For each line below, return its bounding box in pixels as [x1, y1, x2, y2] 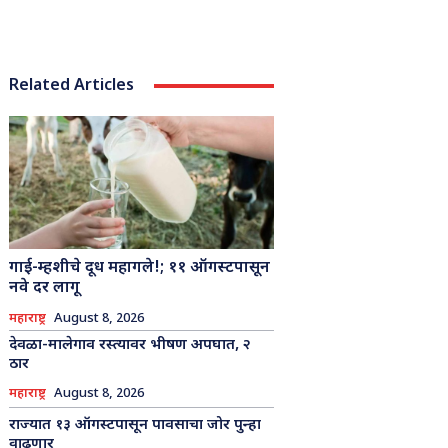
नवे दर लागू [8, 277, 80, 299]
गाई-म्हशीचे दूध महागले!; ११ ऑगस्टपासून [8, 257, 270, 279]
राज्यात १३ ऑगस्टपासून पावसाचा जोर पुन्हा [8, 415, 261, 435]
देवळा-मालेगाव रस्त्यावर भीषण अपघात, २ [8, 335, 251, 355]
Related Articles [8, 75, 134, 97]
